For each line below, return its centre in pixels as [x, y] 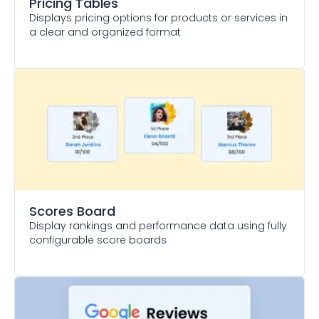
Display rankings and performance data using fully [158, 226]
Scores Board [72, 211]
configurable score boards [98, 240]
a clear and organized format [105, 32]
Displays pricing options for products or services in [158, 18]
